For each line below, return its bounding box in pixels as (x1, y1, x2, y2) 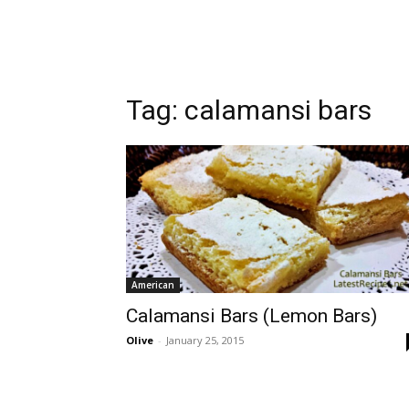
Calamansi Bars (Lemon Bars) (126, 305, 377, 327)
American (131, 278, 174, 291)
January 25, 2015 (166, 333, 244, 347)
